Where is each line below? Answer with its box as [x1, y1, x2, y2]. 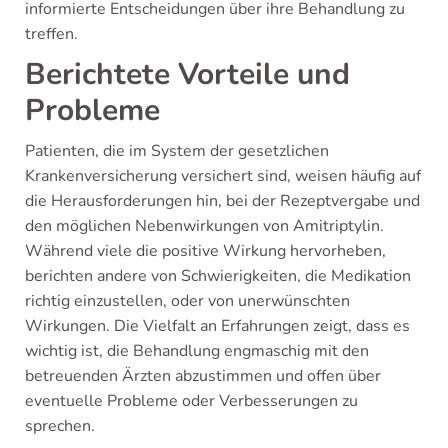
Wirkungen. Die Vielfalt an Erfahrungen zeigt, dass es [25, 314, 410, 337]
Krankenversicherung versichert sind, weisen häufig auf [25, 164, 421, 187]
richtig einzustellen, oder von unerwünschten [25, 289, 350, 312]
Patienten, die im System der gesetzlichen [25, 139, 329, 162]
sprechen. [25, 414, 95, 437]
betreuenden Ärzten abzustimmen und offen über [25, 364, 381, 387]
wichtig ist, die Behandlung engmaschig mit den [25, 339, 369, 362]
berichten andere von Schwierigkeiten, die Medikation [25, 264, 411, 287]
